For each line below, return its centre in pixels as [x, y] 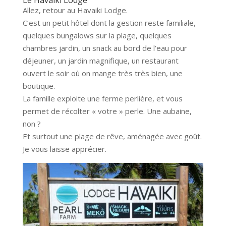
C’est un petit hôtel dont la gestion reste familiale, [109, 22]
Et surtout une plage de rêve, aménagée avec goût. [112, 136]
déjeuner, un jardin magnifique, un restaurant [100, 60]
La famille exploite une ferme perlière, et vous [102, 98]
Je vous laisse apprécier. [64, 149]
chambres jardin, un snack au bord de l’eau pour [105, 48]
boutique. [39, 86]
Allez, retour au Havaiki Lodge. [75, 10]
